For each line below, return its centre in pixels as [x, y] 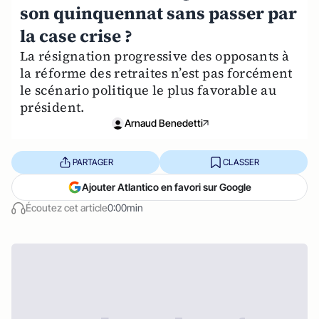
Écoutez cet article [67, 208]
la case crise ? [76, 36]
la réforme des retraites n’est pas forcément [156, 73]
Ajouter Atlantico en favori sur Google [167, 187]
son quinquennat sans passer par [158, 13]
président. [52, 107]
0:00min [125, 208]
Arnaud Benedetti [164, 123]
